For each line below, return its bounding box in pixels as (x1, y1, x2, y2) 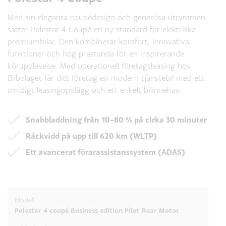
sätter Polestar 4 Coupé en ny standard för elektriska (8, 25, 196, 34)
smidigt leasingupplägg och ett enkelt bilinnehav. (8, 85, 182, 94)
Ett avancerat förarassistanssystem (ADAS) (26, 147, 185, 157)
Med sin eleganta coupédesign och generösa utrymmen (8, 13, 205, 22)
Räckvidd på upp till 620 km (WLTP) (26, 131, 157, 141)
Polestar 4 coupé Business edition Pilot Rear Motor (15, 206, 179, 215)
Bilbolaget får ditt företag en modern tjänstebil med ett (8, 73, 204, 82)
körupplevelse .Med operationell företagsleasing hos (8, 61, 190, 70)
